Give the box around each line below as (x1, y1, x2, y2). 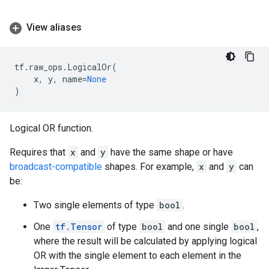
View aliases (26, 22, 82, 33)
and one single (165, 221, 231, 232)
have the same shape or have (108, 147, 233, 158)
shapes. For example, (102, 161, 196, 172)
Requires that (10, 147, 68, 158)
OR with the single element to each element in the (34, 250, 241, 261)
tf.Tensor (55, 221, 102, 232)
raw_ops (29, 61, 62, 73)
